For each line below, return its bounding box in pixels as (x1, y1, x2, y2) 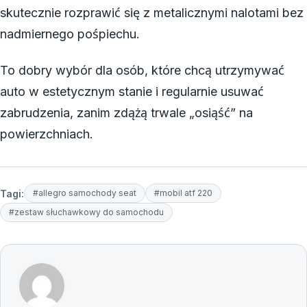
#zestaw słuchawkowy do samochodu (9, 207, 164, 218)
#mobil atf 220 (154, 188, 212, 199)
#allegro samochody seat (33, 188, 136, 199)
